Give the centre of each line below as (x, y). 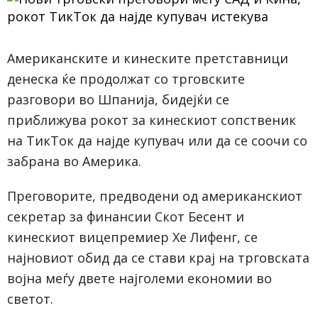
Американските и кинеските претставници (148, 58)
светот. (30, 298)
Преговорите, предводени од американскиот (155, 196)
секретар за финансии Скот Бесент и (126, 216)
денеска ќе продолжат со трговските (126, 79)
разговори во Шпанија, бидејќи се (118, 99)
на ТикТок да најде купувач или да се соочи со (157, 141)
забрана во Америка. (74, 161)
